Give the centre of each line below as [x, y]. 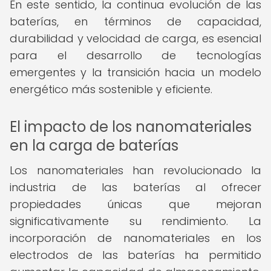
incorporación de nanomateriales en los [135, 238]
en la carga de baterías [94, 145]
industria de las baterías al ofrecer [135, 187]
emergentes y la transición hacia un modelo [135, 72]
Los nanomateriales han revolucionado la [135, 170]
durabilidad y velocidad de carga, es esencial [135, 38]
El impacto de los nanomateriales [131, 127]
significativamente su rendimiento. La [135, 221]
